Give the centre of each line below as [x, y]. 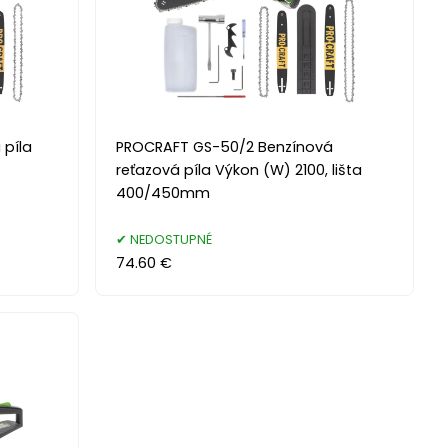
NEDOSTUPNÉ [171, 239]
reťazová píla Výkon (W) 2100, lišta [239, 169]
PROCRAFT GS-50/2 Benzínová [225, 146]
